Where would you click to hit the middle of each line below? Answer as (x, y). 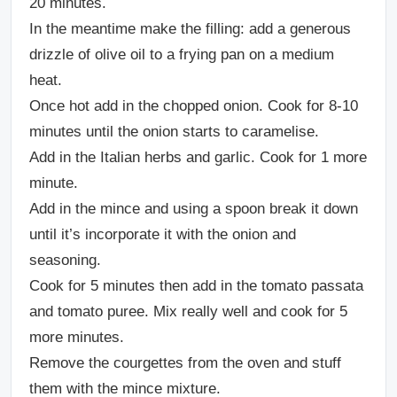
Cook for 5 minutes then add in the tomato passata (196, 286)
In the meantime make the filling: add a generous (190, 29)
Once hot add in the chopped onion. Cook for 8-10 (194, 106)
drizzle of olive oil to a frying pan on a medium (182, 55)
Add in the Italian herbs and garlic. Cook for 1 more (198, 158)
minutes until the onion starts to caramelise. (174, 132)
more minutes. (77, 338)
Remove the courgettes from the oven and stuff (185, 363)
